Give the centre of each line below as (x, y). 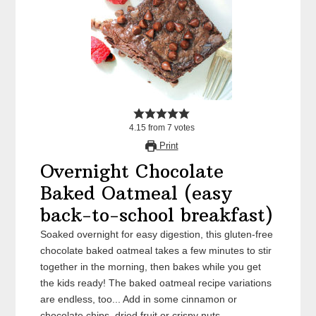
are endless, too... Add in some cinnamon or (139, 299)
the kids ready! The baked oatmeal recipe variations (156, 282)
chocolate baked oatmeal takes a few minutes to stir (156, 250)
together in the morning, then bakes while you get (151, 266)
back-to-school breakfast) (157, 215)
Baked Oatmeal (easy (136, 193)
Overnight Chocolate (132, 171)
